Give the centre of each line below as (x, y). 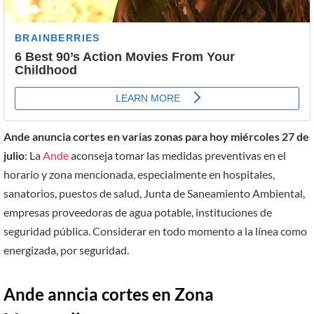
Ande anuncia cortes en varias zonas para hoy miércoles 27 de (156, 136)
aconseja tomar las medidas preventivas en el (177, 155)
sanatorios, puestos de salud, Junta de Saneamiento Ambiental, (154, 193)
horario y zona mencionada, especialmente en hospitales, (139, 174)
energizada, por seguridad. (66, 250)
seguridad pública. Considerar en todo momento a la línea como (155, 231)
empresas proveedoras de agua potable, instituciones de (138, 212)
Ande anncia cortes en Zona (109, 294)
